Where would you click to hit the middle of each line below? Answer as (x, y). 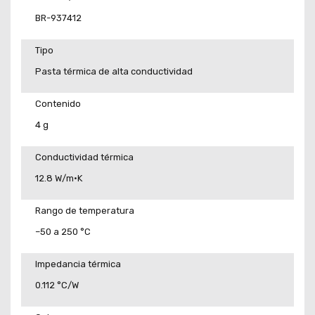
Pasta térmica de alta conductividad (114, 72)
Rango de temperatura (85, 210)
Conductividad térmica (84, 157)
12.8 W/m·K (59, 179)
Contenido (58, 103)
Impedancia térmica (78, 264)
